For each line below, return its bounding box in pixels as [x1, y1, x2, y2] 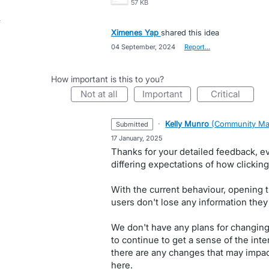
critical [217, 88, 240, 100]
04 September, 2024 [110, 43, 175, 51]
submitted [120, 120, 149, 128]
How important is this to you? [50, 74, 164, 84]
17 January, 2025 [110, 134, 162, 142]
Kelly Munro [165, 119, 210, 128]
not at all [87, 88, 118, 100]
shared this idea [160, 28, 219, 37]
